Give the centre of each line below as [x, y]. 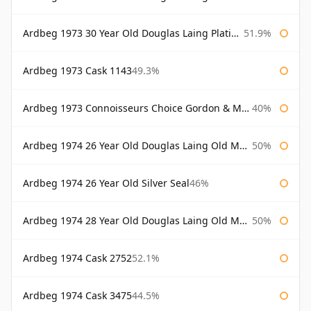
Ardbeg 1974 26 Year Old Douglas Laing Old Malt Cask [131, 146]
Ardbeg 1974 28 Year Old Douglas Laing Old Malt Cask [131, 221]
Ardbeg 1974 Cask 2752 [77, 258]
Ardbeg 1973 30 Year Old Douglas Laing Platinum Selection [127, 33]
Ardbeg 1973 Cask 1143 [77, 71]
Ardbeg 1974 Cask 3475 [77, 296]
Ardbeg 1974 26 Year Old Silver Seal [106, 183]
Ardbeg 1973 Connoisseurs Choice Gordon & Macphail [132, 108]
